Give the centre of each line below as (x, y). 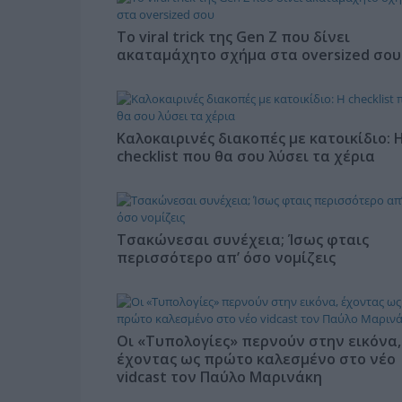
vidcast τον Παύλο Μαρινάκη (219, 377)
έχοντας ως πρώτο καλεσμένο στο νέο (256, 359)
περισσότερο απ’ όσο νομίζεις (226, 258)
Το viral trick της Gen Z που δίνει (233, 37)
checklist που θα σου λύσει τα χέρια (245, 157)
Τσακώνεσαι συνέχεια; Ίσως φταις (242, 240)
